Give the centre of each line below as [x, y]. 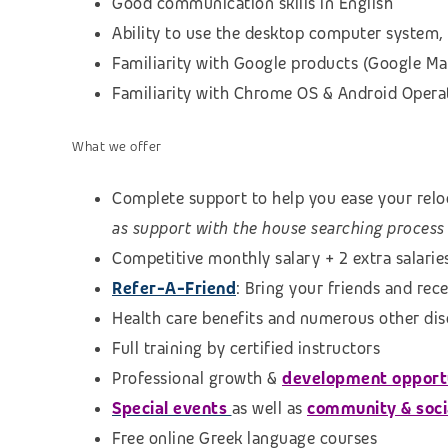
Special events [172, 409]
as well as [267, 409]
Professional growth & [197, 379]
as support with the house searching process [278, 229]
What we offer [117, 146]
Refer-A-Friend [174, 289]
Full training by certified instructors [246, 349]
